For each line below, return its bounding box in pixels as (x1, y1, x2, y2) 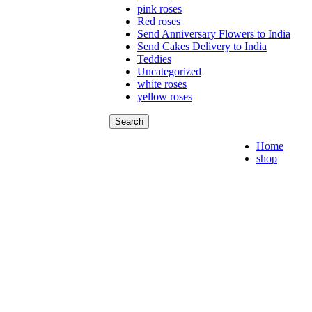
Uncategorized (137, 65, 201, 78)
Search (115, 116, 143, 127)
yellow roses (137, 91, 192, 103)
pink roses (137, 3, 182, 15)
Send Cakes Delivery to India (137, 40, 267, 53)
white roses (137, 78, 187, 91)
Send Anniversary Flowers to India (137, 28, 290, 40)
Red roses (137, 15, 180, 28)
